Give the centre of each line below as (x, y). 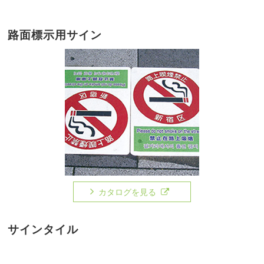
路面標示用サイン (55, 35)
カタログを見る (127, 192)
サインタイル (43, 229)
